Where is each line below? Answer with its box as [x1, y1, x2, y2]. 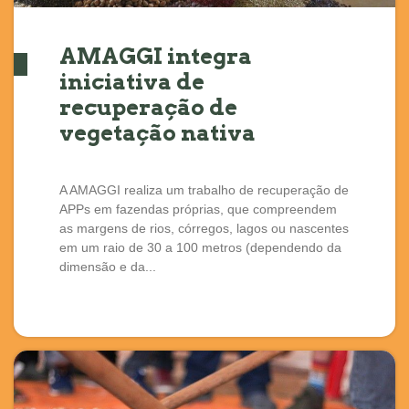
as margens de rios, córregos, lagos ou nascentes [59, 220, 349, 236]
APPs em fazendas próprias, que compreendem [59, 201, 337, 216]
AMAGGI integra [59, 42, 252, 69]
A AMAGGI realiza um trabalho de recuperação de [59, 182, 349, 197]
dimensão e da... [59, 258, 156, 274]
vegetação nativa [59, 119, 256, 146]
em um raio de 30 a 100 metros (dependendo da [59, 239, 341, 255]
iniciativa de [59, 68, 204, 95]
